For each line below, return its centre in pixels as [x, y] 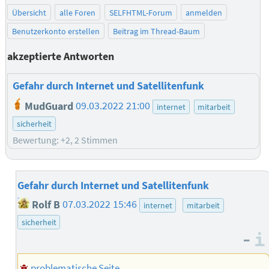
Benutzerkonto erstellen [56, 31]
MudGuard [48, 106]
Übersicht [29, 12]
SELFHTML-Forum [141, 12]
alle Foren [78, 12]
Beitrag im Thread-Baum [157, 31]
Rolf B [45, 204]
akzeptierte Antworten [60, 56]
